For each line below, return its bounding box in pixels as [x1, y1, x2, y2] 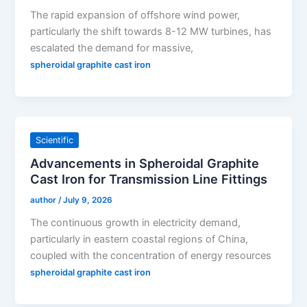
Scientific [36, 134, 74, 145]
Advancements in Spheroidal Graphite [30, 156, 260, 171]
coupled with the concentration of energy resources [30, 249, 272, 262]
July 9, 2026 [63, 195, 113, 206]
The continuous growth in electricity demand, [30, 217, 241, 230]
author [30, 195, 59, 206]
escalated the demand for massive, [30, 42, 194, 55]
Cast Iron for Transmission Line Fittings [30, 171, 268, 187]
